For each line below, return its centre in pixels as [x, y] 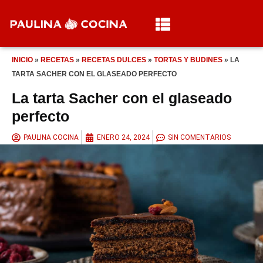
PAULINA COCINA [51, 138]
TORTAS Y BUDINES [188, 60]
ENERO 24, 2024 [123, 138]
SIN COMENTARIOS [199, 138]
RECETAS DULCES [114, 60]
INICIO [22, 60]
